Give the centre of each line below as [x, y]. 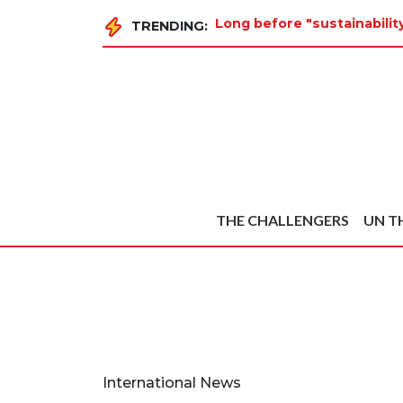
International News [172, 383]
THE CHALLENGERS [282, 220]
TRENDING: [170, 26]
